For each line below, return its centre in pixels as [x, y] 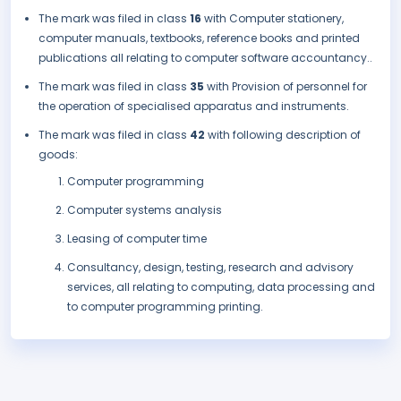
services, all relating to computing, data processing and [221, 287]
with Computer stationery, [274, 19]
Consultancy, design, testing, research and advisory [210, 268]
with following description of [284, 135]
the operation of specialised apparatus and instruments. [194, 107]
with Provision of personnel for [287, 87]
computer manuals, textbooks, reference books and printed [199, 38]
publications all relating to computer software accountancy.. [205, 58]
